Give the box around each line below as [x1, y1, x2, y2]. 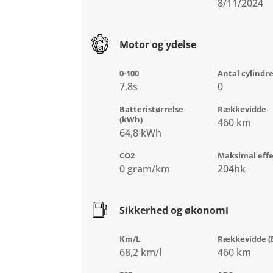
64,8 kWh [119, 126, 162, 140]
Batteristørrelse [119, 104, 184, 115]
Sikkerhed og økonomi [119, 204, 229, 218]
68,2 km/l [119, 246, 162, 260]
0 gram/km [119, 162, 171, 176]
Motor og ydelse [119, 38, 197, 52]
